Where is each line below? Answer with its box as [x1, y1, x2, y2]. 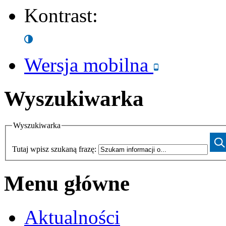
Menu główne [4, 172, 130, 196]
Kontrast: [24, 4, 98, 26]
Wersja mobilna [24, 53, 153, 76]
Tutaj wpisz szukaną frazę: [12, 145, 96, 154]
